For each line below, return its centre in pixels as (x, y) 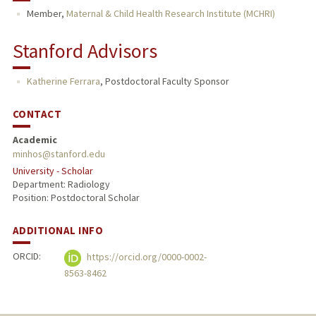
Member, (46, 14)
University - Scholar (53, 171)
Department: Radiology (61, 184)
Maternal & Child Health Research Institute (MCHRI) (170, 14)
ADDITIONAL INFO (58, 230)
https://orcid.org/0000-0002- (146, 257)
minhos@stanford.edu (59, 154)
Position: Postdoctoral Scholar (76, 198)
